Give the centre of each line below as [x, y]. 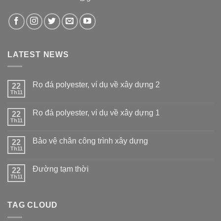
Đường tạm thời [61, 169]
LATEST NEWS [38, 54]
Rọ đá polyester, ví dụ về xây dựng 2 [96, 85]
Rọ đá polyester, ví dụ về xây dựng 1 [96, 113]
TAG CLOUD [33, 205]
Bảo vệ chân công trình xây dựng [90, 141]
